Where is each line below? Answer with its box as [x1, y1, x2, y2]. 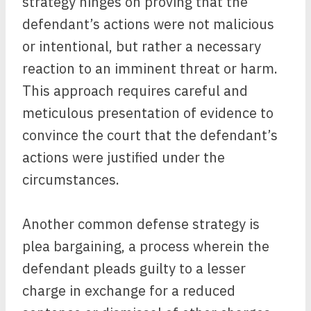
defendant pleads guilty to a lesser [22, 259, 246, 278]
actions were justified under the [22, 148, 225, 167]
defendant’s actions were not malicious [22, 15, 274, 33]
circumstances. [22, 170, 119, 189]
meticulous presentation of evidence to [22, 103, 274, 122]
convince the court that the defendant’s [22, 126, 278, 144]
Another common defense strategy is [22, 215, 260, 233]
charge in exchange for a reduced [22, 281, 235, 300]
